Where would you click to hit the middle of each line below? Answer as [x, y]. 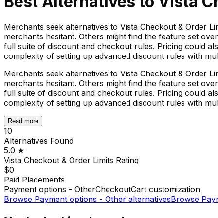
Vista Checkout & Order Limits [59, 160]
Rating [126, 160]
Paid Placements [34, 179]
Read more [23, 121]
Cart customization [165, 189]
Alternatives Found [39, 140]
